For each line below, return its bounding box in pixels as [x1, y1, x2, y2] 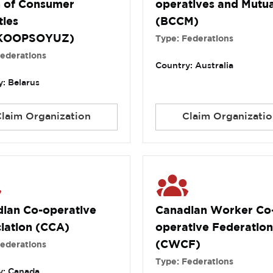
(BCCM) [155, 17, 199, 27]
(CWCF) [155, 240, 200, 250]
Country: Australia [155, 62, 233, 70]
